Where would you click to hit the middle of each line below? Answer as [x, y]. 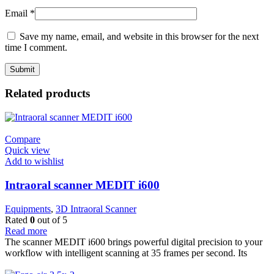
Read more [26, 231]
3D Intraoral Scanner [96, 209]
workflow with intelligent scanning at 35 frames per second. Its [126, 253]
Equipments [28, 209]
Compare [23, 139]
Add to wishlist [34, 161]
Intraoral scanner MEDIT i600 [82, 185]
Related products [47, 94]
